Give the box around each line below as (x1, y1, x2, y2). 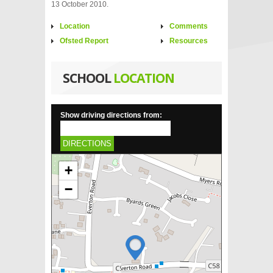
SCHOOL (63, 69, 113, 87)
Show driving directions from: (60, 111, 162, 119)
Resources (169, 37, 208, 45)
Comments (169, 22, 208, 30)
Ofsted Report (60, 37, 108, 45)
